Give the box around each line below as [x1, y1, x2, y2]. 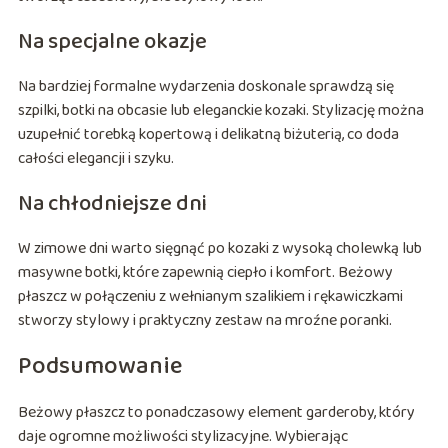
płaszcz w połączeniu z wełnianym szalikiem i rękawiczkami [17, 284, 403, 310]
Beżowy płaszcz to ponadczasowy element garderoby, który [17, 400, 415, 426]
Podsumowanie [17, 347, 182, 387]
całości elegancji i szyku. [17, 146, 174, 172]
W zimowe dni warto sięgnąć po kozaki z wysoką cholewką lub [17, 236, 422, 262]
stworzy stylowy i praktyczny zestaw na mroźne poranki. [17, 308, 392, 334]
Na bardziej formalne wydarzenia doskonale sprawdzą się [17, 74, 394, 100]
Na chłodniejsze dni [17, 186, 207, 223]
